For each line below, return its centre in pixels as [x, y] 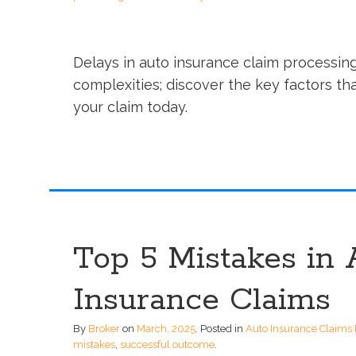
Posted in [223, 329]
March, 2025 [166, 329]
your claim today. [130, 106]
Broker [104, 329]
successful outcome [167, 345]
